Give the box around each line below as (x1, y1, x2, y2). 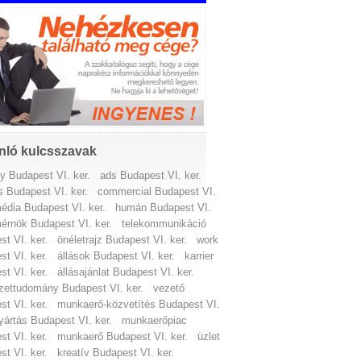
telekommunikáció (122, 218, 207, 230)
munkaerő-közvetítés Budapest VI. (57, 298, 221, 310)
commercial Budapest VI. (98, 185, 217, 197)
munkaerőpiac (122, 314, 188, 326)
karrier (185, 250, 214, 262)
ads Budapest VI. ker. (100, 169, 202, 181)
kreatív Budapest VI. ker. (57, 346, 175, 359)
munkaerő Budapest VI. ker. (57, 330, 189, 342)
